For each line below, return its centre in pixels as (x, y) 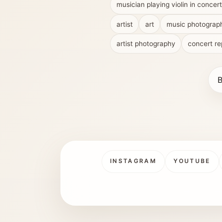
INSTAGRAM (133, 161)
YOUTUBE (192, 161)
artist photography (146, 44)
